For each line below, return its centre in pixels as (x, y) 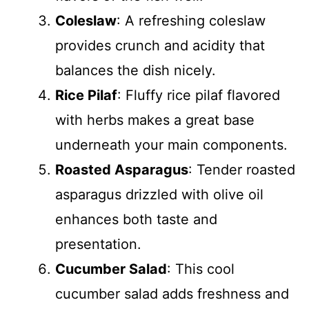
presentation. (98, 244)
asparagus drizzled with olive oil (159, 195)
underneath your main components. (171, 145)
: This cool (201, 269)
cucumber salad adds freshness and (172, 294)
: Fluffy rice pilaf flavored (199, 95)
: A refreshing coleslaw (191, 21)
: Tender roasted (242, 170)
